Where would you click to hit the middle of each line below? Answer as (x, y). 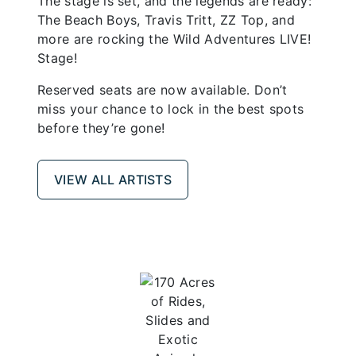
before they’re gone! (101, 128)
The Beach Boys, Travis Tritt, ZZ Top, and (166, 19)
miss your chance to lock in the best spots (171, 108)
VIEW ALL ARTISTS (113, 179)
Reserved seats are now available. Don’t (163, 89)
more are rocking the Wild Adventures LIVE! (174, 39)
